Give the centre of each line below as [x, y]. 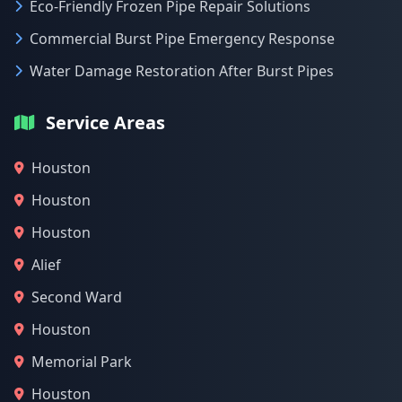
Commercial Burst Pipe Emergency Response [182, 39]
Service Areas [105, 122]
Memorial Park [82, 362]
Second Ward [77, 297]
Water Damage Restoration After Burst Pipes [182, 71]
